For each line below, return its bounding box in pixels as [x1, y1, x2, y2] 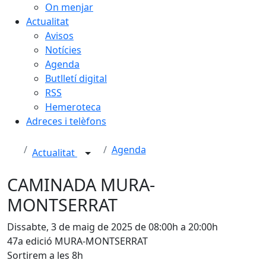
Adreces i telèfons [26, 115, 106, 128]
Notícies [45, 43, 81, 56]
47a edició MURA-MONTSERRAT [7, 235, 148, 248]
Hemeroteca [45, 100, 101, 113]
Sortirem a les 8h [7, 249, 85, 262]
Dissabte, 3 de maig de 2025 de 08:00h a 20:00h [7, 220, 218, 233]
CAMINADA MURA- [7, 173, 155, 196]
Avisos [45, 29, 74, 42]
